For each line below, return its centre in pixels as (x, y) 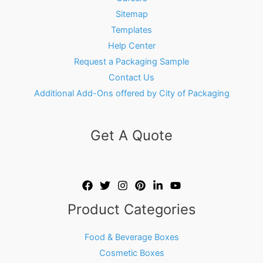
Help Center (131, 45)
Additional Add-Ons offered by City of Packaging (131, 93)
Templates (131, 30)
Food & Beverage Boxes (131, 237)
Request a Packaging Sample (131, 61)
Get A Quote (131, 136)
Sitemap (131, 14)
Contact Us (131, 77)
